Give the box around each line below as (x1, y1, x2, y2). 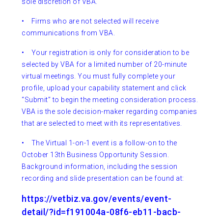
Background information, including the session (22, 163, 178, 171)
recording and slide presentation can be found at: (22, 174, 184, 183)
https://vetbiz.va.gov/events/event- (22, 193, 172, 204)
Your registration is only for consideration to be (31, 49, 189, 57)
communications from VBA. (22, 29, 115, 37)
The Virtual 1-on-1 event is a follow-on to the (31, 139, 177, 147)
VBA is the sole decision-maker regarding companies (22, 108, 197, 116)
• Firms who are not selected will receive (22, 17, 159, 26)
